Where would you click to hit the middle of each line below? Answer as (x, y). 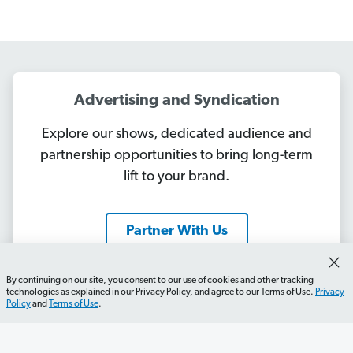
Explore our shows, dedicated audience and (176, 134)
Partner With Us (176, 231)
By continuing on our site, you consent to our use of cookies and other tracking (160, 281)
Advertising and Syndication (176, 100)
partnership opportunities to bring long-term (176, 155)
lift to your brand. (176, 176)
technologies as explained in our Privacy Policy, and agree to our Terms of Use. (161, 292)
